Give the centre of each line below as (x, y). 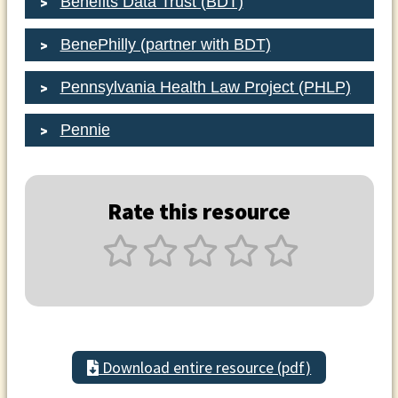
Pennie (85, 130)
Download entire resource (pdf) (205, 368)
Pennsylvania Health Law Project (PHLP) (205, 88)
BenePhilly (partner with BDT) (165, 45)
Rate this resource (199, 212)
